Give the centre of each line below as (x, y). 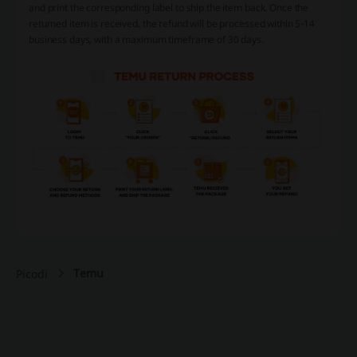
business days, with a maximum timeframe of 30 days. (146, 39)
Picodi (32, 274)
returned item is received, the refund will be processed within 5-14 (172, 23)
